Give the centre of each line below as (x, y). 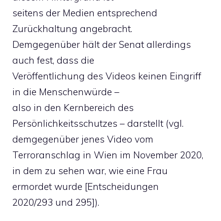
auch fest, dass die (53, 60)
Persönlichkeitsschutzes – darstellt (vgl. (98, 123)
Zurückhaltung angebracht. (72, 28)
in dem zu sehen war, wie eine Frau (90, 170)
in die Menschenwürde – (66, 92)
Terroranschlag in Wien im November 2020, (108, 155)
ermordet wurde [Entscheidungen (86, 186)
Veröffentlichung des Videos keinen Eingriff (107, 76)
